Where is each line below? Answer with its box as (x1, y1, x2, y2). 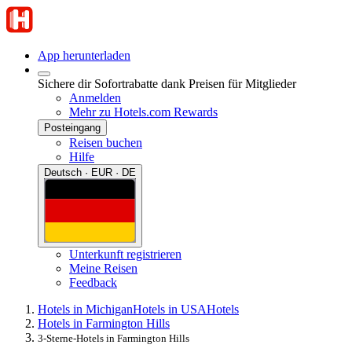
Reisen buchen (69, 136, 142, 149)
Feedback (69, 275, 117, 289)
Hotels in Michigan (38, 302, 133, 316)
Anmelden (69, 91, 121, 104)
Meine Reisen (69, 261, 137, 275)
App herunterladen (38, 49, 130, 62)
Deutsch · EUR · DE (44, 167, 136, 178)
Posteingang (44, 122, 101, 134)
